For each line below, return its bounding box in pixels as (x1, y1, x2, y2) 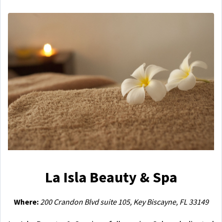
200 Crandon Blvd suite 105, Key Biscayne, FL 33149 (40, 196, 209, 207)
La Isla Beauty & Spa (45, 167, 177, 186)
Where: (13, 196, 40, 207)
